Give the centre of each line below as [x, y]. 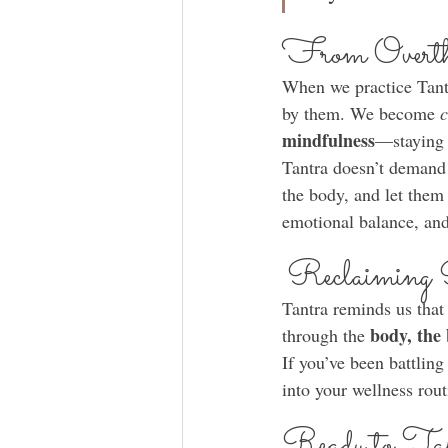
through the [326, 335]
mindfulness [328, 140]
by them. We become [361, 113]
